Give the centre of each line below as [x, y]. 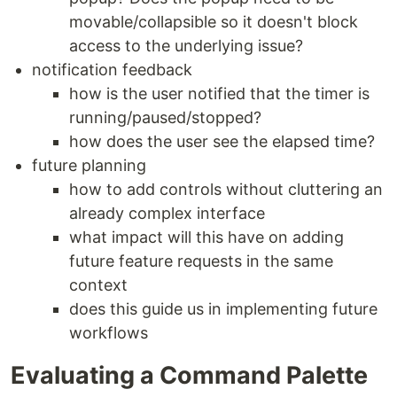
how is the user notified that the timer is [219, 93]
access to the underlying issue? [186, 45]
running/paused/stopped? [165, 117]
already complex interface [167, 213]
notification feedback [112, 69]
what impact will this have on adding [206, 237]
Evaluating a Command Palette [189, 375]
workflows [109, 332]
